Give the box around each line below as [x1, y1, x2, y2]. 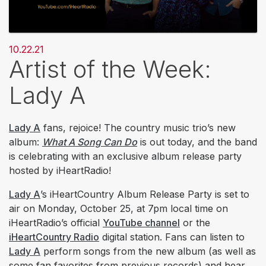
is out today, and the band [140, 135, 257, 148]
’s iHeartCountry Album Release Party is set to [40, 188, 249, 200]
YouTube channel [103, 216, 180, 229]
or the [180, 216, 210, 229]
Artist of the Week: [9, 54, 211, 84]
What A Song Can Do [42, 135, 137, 148]
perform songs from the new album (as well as [40, 245, 256, 257]
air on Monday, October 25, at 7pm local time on [9, 202, 228, 214]
